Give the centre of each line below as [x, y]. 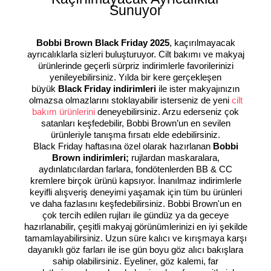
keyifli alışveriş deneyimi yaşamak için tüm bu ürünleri [135, 192]
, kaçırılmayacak [202, 43]
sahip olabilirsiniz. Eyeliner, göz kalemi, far [135, 261]
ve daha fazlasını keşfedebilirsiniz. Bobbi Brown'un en [135, 204]
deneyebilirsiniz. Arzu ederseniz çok [168, 112]
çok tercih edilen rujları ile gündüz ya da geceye [135, 215]
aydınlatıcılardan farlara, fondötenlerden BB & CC [135, 169]
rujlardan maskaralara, [174, 158]
